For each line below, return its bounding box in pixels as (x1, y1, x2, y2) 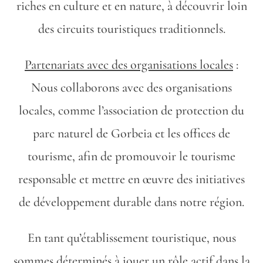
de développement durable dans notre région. (19, 194, 244, 210)
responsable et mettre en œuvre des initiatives (18, 171, 245, 187)
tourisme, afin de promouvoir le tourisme (28, 149, 235, 164)
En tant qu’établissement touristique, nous (27, 230, 236, 245)
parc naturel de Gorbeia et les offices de (33, 126, 230, 141)
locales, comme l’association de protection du (19, 103, 244, 118)
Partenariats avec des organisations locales (25, 57, 233, 72)
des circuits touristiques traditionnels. (38, 21, 225, 36)
